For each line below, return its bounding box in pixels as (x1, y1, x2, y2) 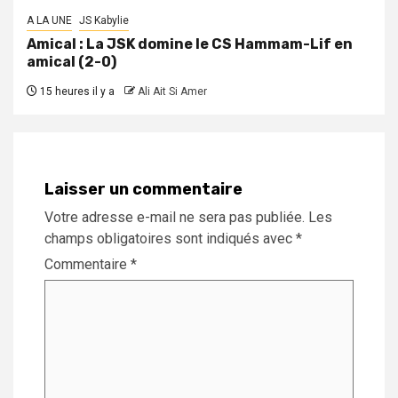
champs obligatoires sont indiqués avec (44, 230, 296, 248)
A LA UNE (27, 14, 72, 28)
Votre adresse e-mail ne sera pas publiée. (44, 209, 305, 227)
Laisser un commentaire (44, 179, 243, 200)
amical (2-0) (27, 53, 116, 71)
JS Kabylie (79, 14, 129, 28)
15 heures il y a (37, 85, 115, 99)
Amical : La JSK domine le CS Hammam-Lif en (27, 36, 353, 53)
